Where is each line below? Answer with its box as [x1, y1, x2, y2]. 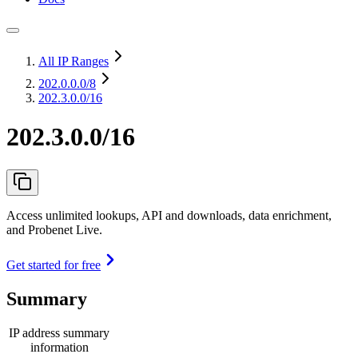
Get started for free [6, 257, 101, 272]
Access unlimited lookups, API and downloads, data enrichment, [6, 208, 332, 222]
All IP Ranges [38, 54, 109, 68]
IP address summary [9, 325, 109, 340]
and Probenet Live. [6, 222, 102, 237]
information [30, 340, 89, 354]
